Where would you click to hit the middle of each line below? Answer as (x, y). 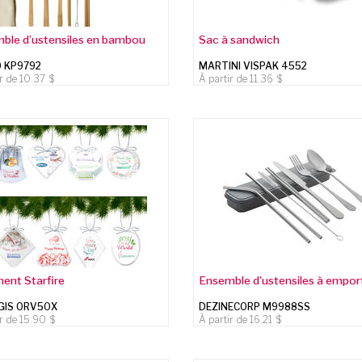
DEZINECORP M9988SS (255, 306)
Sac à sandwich (240, 39)
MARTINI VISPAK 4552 (253, 65)
